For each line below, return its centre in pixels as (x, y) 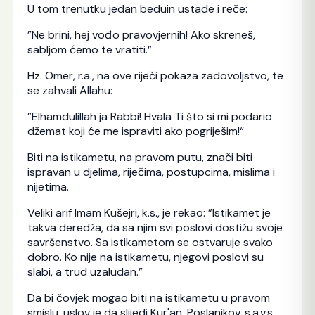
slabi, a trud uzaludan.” (85, 271)
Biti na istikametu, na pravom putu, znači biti (140, 157)
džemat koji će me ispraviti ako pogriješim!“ (135, 131)
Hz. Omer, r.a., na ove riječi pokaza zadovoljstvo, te (155, 75)
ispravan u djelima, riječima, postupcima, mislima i (151, 172)
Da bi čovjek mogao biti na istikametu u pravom (148, 297)
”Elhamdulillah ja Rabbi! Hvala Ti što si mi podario (149, 116)
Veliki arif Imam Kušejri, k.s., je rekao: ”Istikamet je (149, 212)
